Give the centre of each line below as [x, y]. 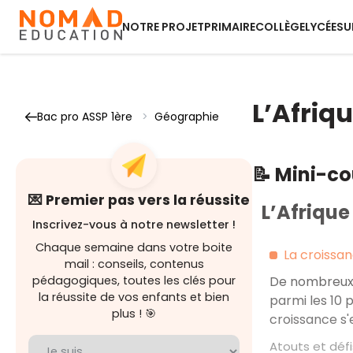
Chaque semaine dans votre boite [134, 247]
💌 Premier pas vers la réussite [139, 200]
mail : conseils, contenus [134, 264]
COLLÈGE [280, 27]
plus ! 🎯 [134, 314]
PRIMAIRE [230, 27]
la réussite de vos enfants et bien [134, 297]
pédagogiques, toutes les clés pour [134, 281]
